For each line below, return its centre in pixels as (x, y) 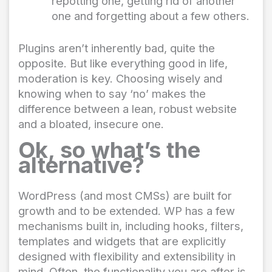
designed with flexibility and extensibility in (127, 257)
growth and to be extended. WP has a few (127, 211)
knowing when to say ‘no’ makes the (112, 93)
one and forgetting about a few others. (152, 16)
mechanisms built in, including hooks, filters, (131, 226)
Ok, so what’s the (109, 150)
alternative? (81, 165)
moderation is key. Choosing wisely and (120, 78)
